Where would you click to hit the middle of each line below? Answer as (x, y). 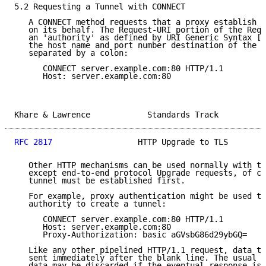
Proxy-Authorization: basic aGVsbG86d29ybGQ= (131, 235)
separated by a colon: (71, 53)
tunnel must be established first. (100, 181)
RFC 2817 (33, 142)
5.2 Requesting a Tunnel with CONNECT (100, 7)
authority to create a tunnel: (90, 204)
